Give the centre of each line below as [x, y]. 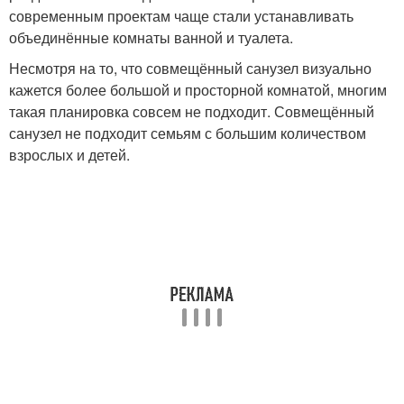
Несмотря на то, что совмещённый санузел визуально [190, 69]
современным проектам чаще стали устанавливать [181, 16]
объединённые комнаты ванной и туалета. [151, 38]
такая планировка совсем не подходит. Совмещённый [192, 112]
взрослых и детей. [69, 155]
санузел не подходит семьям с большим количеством [188, 133]
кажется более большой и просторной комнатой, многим [198, 90]
